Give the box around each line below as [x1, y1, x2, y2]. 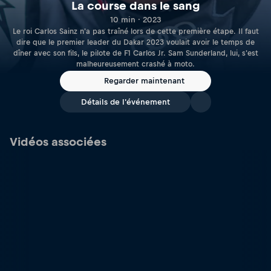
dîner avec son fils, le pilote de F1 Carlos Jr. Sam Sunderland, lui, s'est [13, 48, 258, 57]
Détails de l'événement [80, 97, 170, 106]
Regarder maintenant [103, 76, 184, 86]
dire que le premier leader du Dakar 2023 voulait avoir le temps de [16, 38, 255, 47]
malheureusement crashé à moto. [76, 59, 195, 68]
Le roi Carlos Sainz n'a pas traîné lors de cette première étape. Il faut [12, 27, 259, 36]
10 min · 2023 [109, 15, 162, 24]
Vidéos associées [10, 135, 106, 148]
